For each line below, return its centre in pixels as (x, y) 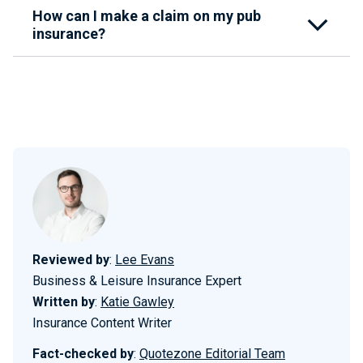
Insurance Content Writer (102, 323)
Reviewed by (71, 260)
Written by (64, 302)
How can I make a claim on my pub (147, 16)
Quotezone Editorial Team (212, 354)
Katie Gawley (137, 302)
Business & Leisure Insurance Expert (137, 281)
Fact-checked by (83, 354)
